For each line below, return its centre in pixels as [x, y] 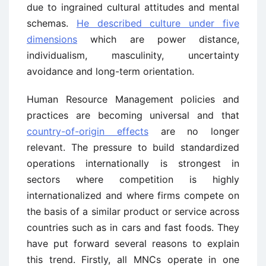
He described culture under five [158, 23]
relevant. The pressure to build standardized [133, 147]
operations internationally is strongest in [133, 163]
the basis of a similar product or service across [133, 211]
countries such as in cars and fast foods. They [133, 227]
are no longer [194, 131]
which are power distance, [158, 39]
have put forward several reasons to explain [133, 243]
